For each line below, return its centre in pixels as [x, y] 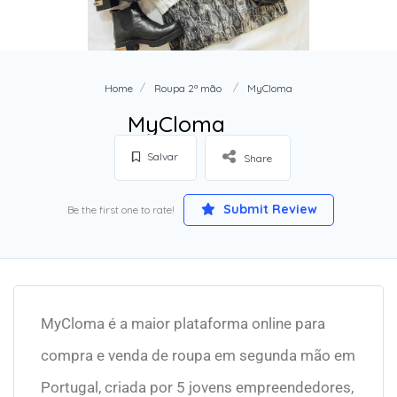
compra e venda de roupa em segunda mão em [198, 356]
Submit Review [268, 210]
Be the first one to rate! [121, 210]
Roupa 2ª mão [188, 89]
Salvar [161, 157]
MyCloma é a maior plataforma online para [183, 324]
